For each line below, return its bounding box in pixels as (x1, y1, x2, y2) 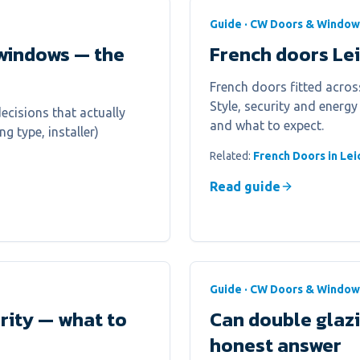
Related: (210, 149, 253, 162)
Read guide (210, 179, 280, 194)
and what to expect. (210, 118, 324, 133)
